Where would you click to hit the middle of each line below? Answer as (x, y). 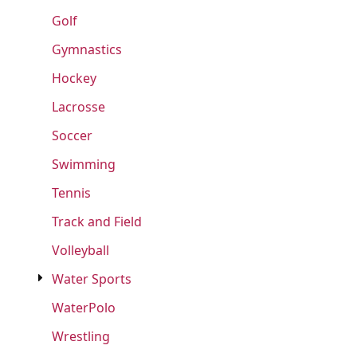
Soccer (72, 135)
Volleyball (80, 250)
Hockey (74, 78)
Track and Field (97, 222)
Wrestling (81, 336)
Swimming (84, 164)
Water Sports (92, 279)
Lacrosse (78, 107)
